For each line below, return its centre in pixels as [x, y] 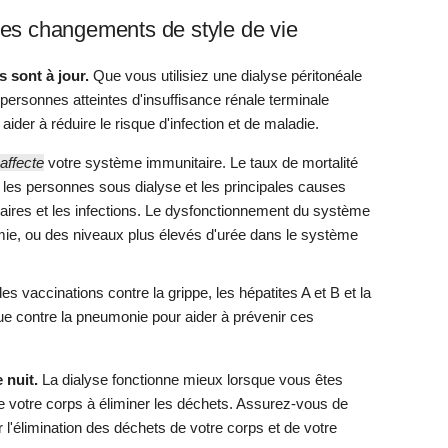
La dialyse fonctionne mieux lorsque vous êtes [190, 380]
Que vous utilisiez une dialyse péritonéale [225, 76]
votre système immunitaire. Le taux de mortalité [201, 163]
